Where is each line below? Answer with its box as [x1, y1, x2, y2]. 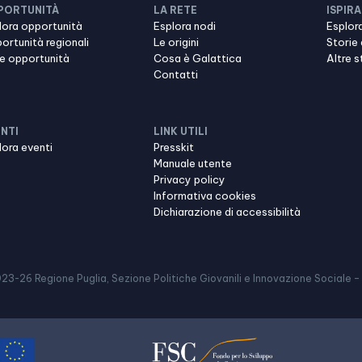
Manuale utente [154, 157, 232, 170]
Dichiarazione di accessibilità [154, 205, 301, 218]
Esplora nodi [154, 19, 216, 32]
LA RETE [154, 4, 197, 16]
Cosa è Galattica [154, 52, 242, 65]
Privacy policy [154, 173, 225, 186]
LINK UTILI [154, 125, 208, 137]
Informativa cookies [154, 189, 256, 202]
